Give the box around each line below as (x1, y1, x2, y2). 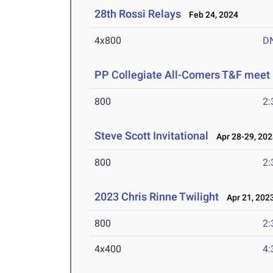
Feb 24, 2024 (183, 10, 239, 20)
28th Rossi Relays (94, 7, 182, 21)
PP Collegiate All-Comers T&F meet (94, 68, 271, 82)
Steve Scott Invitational (94, 129, 209, 143)
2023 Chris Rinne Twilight (94, 190, 219, 204)
